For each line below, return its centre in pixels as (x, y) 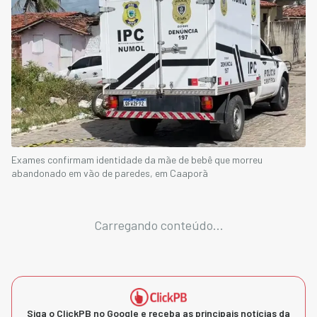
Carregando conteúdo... (158, 225)
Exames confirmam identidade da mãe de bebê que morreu (137, 160)
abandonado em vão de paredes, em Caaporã (110, 173)
